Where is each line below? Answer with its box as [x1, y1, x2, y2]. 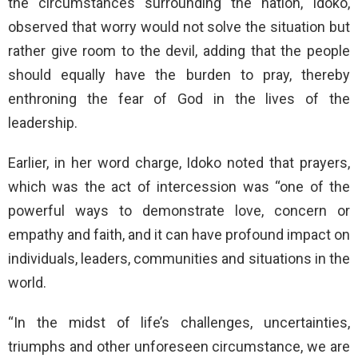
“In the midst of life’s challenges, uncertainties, [8, 313, 350, 331]
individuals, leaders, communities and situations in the [8, 249, 350, 267]
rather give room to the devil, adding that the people [8, 42, 350, 59]
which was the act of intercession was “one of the [8, 177, 350, 195]
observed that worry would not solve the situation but [8, 18, 350, 35]
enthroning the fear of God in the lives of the [8, 89, 350, 107]
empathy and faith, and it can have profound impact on [8, 225, 350, 243]
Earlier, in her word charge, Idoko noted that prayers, [8, 153, 350, 171]
